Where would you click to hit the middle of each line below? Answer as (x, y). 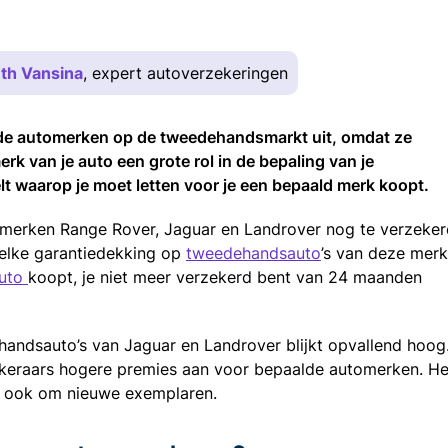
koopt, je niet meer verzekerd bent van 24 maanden (225, 276)
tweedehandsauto (253, 252)
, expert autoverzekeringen (185, 72)
